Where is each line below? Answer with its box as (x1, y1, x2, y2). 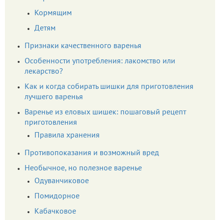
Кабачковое (34, 208, 76, 215)
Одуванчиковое (34, 177, 89, 185)
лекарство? (25, 68, 63, 75)
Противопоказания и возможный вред (25, 149, 159, 157)
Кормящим (34, 9, 72, 17)
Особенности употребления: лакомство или (25, 57, 175, 65)
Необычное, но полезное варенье (25, 165, 142, 172)
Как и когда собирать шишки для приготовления (25, 83, 193, 90)
